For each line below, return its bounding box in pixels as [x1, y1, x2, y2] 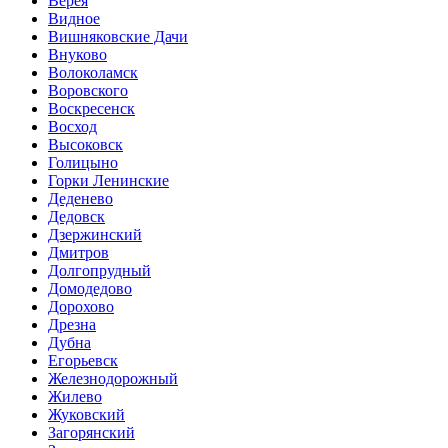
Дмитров [48, 243, 109, 261]
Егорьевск [48, 351, 118, 369]
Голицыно [48, 153, 118, 171]
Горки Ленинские [48, 171, 169, 189]
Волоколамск [48, 63, 138, 81]
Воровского [48, 81, 128, 99]
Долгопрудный [48, 261, 151, 279]
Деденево [48, 189, 113, 207]
